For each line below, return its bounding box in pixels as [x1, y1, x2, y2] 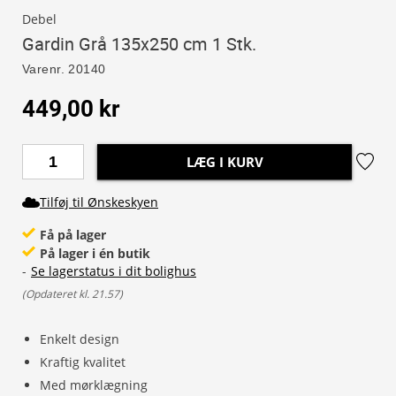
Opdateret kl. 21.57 [26, 286, 119, 301]
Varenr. [22, 62, 65, 76]
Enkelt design [40, 331, 119, 347]
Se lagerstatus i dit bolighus [31, 263, 196, 279]
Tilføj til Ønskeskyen [40, 194, 158, 210]
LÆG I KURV [186, 153, 263, 171]
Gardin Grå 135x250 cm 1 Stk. [22, 32, 256, 56]
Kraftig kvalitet [40, 354, 126, 370]
